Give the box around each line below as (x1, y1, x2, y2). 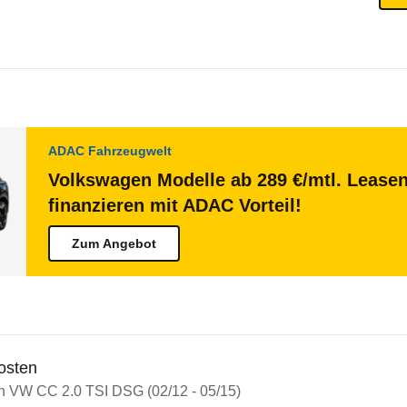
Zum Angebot (72, 236, 156, 251)
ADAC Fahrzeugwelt (48, 144, 172, 158)
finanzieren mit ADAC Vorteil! (48, 195, 302, 215)
